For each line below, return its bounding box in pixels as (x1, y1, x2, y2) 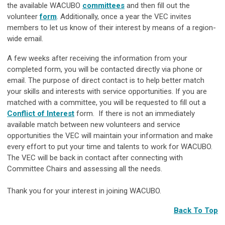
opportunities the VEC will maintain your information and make (7, 131, 213, 140)
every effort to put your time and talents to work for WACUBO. (7, 142, 212, 151)
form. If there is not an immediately (76, 108, 195, 118)
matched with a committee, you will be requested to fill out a (7, 97, 206, 107)
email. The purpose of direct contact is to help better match (7, 75, 204, 85)
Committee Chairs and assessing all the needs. (7, 164, 162, 173)
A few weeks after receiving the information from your (7, 53, 187, 63)
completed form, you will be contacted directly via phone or (7, 64, 202, 74)
